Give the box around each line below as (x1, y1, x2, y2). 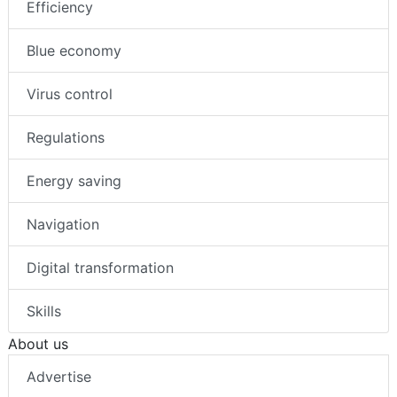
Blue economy (27, 42, 121, 60)
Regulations (27, 128, 105, 147)
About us (8, 335, 68, 354)
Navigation (27, 215, 99, 234)
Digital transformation (27, 259, 174, 277)
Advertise (27, 368, 91, 386)
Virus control (27, 85, 113, 104)
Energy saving (27, 172, 121, 191)
